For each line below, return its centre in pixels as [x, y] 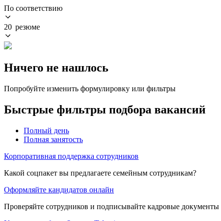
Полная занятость [53, 139]
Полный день [46, 130]
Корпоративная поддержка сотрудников [71, 156]
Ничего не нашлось [56, 67]
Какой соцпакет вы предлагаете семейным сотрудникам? [100, 173]
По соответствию [33, 8]
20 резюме [22, 27]
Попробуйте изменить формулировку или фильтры [90, 88]
